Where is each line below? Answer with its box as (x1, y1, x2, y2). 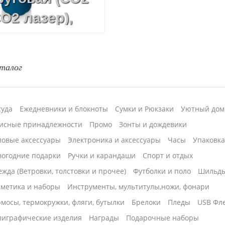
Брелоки (132, 197, 161, 207)
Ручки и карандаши (68, 151, 136, 161)
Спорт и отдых (143, 151, 193, 161)
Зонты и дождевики (119, 120, 187, 130)
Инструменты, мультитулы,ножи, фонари (67, 182, 210, 192)
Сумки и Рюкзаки (115, 104, 174, 114)
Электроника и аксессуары (68, 135, 161, 145)
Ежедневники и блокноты (20, 104, 108, 114)
